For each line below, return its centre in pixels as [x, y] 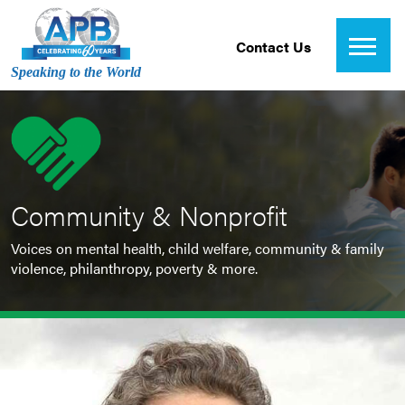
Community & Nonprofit [149, 215]
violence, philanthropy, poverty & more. [134, 268]
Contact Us [273, 47]
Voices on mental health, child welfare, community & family [198, 248]
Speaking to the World [76, 72]
